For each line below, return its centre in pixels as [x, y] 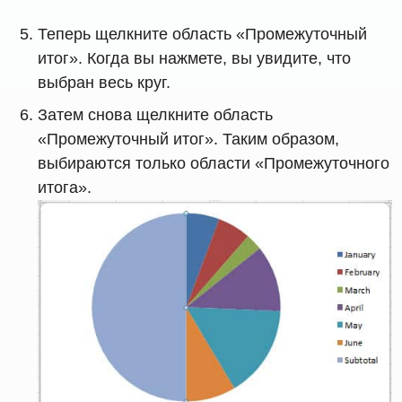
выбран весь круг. [105, 82]
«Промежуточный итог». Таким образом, [189, 139]
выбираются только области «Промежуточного [214, 163]
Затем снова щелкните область [156, 114]
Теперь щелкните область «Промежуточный [203, 34]
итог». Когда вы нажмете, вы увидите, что [195, 58]
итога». [65, 187]
